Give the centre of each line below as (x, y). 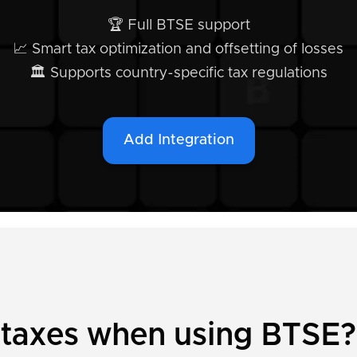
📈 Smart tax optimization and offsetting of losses (178, 49)
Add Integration (178, 140)
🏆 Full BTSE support (178, 25)
